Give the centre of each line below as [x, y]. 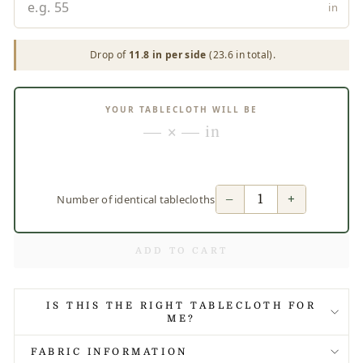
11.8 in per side [167, 54]
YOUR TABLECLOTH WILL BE [181, 110]
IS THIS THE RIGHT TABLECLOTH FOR [181, 305]
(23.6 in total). [241, 54]
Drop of [109, 54]
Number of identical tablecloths [136, 200]
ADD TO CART [181, 250]
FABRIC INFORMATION [109, 351]
